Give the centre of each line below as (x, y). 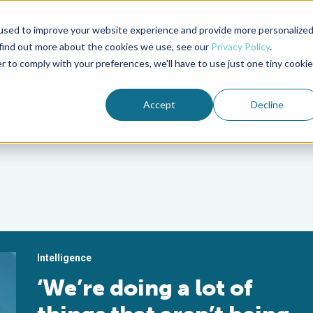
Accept (160, 104)
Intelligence (65, 258)
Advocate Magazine (150, 35)
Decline (267, 104)
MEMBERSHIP (193, 73)
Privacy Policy (240, 46)
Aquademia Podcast (258, 35)
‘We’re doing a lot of (145, 288)
